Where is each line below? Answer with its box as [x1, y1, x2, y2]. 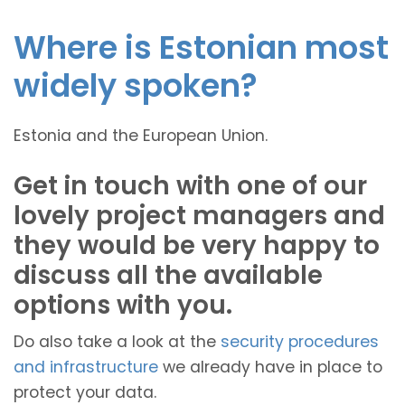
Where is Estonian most [14, 24, 389, 70]
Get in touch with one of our [14, 167, 367, 203]
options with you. [14, 287, 232, 323]
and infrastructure [14, 355, 163, 378]
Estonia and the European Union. [14, 124, 268, 146]
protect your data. [14, 381, 156, 403]
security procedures [221, 330, 379, 353]
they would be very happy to [14, 227, 380, 263]
